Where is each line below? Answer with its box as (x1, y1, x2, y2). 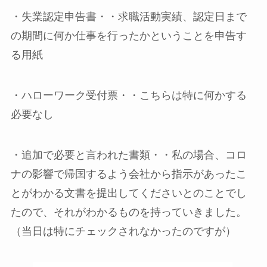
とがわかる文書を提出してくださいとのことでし (10, 187, 247, 200)
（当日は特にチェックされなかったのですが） (10, 225, 236, 238)
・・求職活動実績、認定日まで (96, 11, 247, 23)
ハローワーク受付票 (21, 89, 118, 102)
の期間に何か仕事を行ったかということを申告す (10, 30, 247, 42)
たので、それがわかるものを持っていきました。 (10, 206, 247, 219)
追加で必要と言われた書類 (21, 149, 150, 162)
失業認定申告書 (21, 11, 97, 23)
